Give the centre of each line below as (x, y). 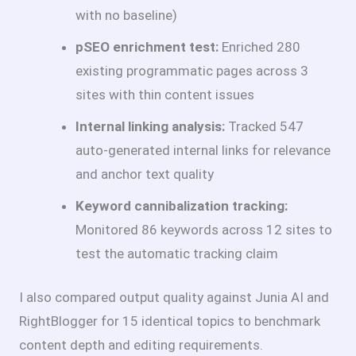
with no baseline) (126, 15)
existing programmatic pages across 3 (192, 70)
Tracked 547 (264, 126)
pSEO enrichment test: (147, 46)
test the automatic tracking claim (177, 253)
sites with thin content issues (165, 94)
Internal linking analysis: (150, 126)
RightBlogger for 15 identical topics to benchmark (170, 321)
